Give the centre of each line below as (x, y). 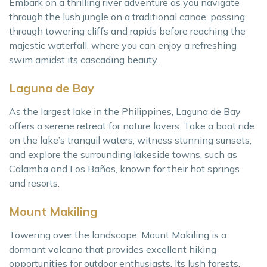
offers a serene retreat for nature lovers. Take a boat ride (132, 125)
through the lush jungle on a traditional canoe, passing (127, 16)
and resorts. (34, 183)
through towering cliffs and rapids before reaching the (127, 31)
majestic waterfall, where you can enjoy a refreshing (123, 45)
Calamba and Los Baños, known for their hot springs (124, 168)
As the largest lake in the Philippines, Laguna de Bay (125, 111)
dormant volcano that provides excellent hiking (113, 249)
